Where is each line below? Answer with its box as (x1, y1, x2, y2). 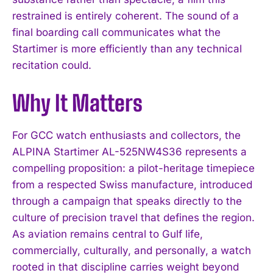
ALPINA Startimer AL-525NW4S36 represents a (12, 145, 247, 158)
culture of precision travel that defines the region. (12, 211, 255, 224)
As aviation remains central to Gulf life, (12, 227, 203, 240)
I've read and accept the (28, 116, 122, 126)
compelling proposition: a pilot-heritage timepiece (12, 161, 255, 174)
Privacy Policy (122, 116, 172, 126)
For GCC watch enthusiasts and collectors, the (12, 129, 241, 141)
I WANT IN (107, 87, 151, 96)
